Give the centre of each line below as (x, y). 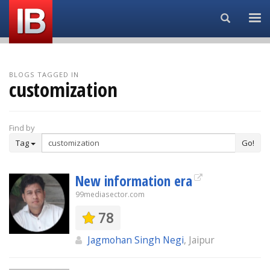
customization (63, 89)
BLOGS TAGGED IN (44, 74)
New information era (134, 181)
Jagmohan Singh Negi (136, 240)
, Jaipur (199, 240)
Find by (22, 128)
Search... (246, 18)
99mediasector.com (110, 194)
